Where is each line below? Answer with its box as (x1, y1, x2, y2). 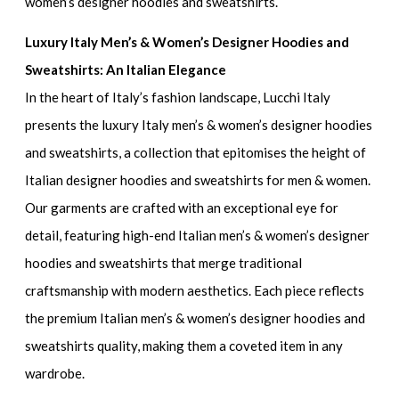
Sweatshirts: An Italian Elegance (25, 61, 227, 77)
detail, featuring (25, 226, 124, 243)
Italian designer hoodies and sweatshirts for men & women (25, 171, 369, 188)
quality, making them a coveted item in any (94, 337, 344, 354)
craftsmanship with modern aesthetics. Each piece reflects (25, 281, 365, 298)
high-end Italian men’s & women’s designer (123, 226, 370, 243)
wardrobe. (25, 364, 85, 381)
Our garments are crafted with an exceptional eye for (25, 199, 339, 216)
